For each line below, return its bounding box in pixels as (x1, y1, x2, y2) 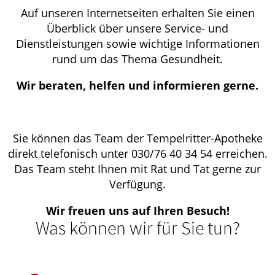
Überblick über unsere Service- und (47, 21, 228, 36)
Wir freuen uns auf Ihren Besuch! (45, 203, 230, 219)
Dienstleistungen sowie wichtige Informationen (15, 36, 260, 52)
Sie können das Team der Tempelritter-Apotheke (12, 131, 263, 146)
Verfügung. (109, 177, 166, 192)
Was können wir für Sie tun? (35, 216, 240, 240)
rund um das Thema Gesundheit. (52, 52, 223, 67)
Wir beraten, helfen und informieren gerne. (17, 78, 258, 93)
